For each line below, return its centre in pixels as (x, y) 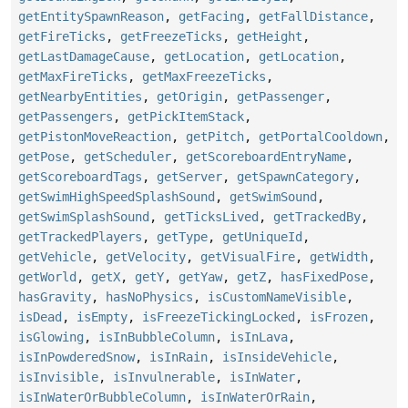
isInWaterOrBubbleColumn (102, 397)
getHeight (270, 36)
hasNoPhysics (149, 296)
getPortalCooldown (321, 136)
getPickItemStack (186, 116)
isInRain (178, 357)
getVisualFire (248, 256)
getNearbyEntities (80, 96)
